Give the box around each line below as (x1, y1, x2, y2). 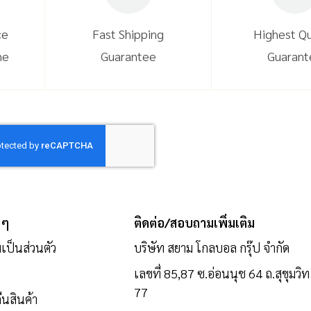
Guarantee (100, 48, 156, 64)
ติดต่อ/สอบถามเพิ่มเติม (134, 215, 255, 230)
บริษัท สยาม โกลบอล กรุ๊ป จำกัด (134, 239, 290, 255)
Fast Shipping (92, 26, 164, 42)
